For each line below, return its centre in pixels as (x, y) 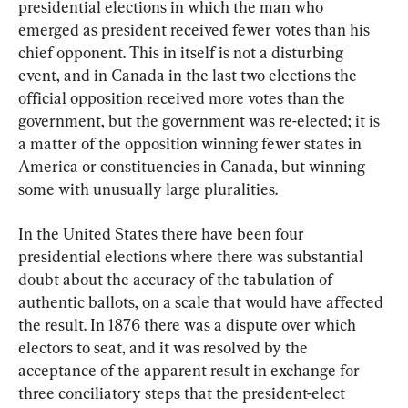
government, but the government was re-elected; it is (201, 120)
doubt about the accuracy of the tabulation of (177, 279)
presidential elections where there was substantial (193, 256)
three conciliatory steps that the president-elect (184, 393)
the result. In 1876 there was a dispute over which (189, 324)
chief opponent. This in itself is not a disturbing (183, 52)
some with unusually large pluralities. (148, 189)
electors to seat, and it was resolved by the (165, 347)
